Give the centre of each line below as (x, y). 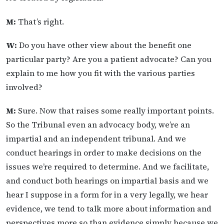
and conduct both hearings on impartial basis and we (107, 180)
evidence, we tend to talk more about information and (109, 208)
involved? (24, 87)
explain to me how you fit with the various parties (100, 73)
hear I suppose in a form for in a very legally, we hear (107, 194)
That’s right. (40, 21)
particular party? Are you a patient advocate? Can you (109, 59)
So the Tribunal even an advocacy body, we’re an (98, 124)
